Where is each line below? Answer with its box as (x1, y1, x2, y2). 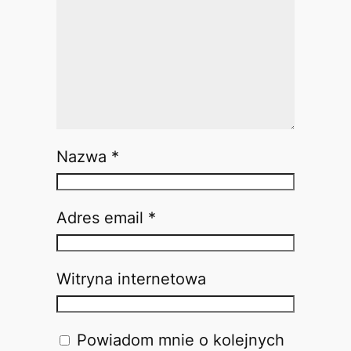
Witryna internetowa (56, 269, 206, 288)
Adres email (56, 208, 148, 227)
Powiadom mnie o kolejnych (76, 330, 284, 349)
